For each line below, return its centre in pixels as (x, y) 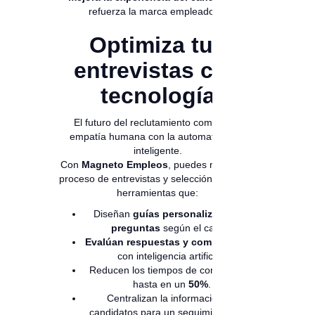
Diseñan (113, 214)
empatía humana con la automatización (157, 137)
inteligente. (157, 151)
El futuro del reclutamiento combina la (157, 123)
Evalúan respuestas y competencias (172, 242)
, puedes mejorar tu (211, 165)
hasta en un (160, 284)
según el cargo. (196, 228)
